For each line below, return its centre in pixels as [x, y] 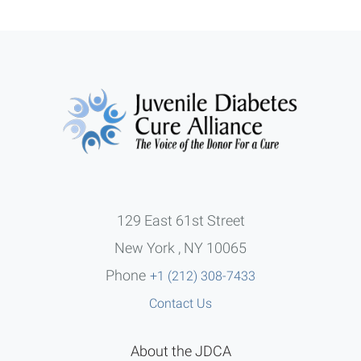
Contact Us [180, 303]
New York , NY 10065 [180, 247]
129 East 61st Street [180, 220]
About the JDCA [180, 351]
